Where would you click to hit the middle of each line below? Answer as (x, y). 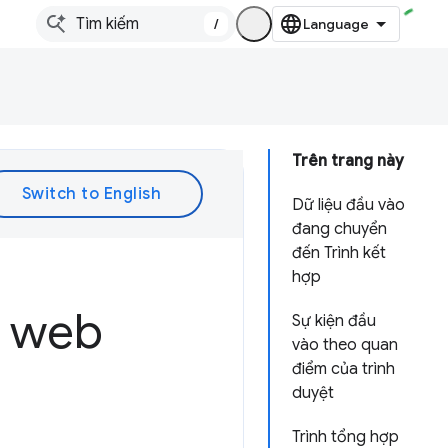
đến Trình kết (339, 253)
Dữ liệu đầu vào (348, 205)
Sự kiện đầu (334, 321)
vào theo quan (345, 345)
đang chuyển (339, 229)
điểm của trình (343, 369)
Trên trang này (348, 161)
